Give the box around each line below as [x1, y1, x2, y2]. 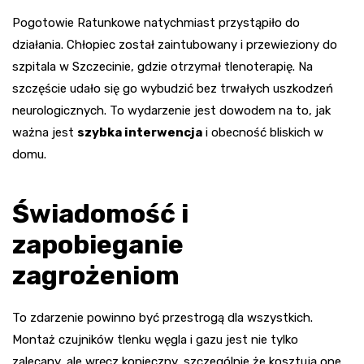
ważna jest [12, 124, 77, 140]
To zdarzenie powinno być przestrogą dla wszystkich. [12, 310, 313, 325]
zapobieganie [12, 228, 184, 260]
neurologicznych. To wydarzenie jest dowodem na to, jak [12, 102, 331, 118]
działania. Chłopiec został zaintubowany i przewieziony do [12, 37, 337, 52]
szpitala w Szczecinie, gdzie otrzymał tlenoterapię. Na [12, 58, 313, 74]
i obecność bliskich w [202, 124, 323, 140]
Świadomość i [12, 197, 188, 229]
